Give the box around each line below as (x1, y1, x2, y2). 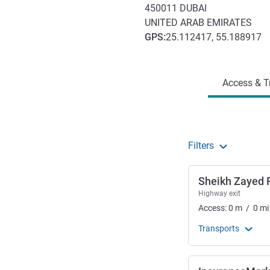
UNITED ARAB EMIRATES (145, 17, 252, 29)
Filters (188, 140, 214, 152)
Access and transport (144, 46, 246, 59)
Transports (198, 224, 239, 234)
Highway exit (198, 189, 240, 198)
